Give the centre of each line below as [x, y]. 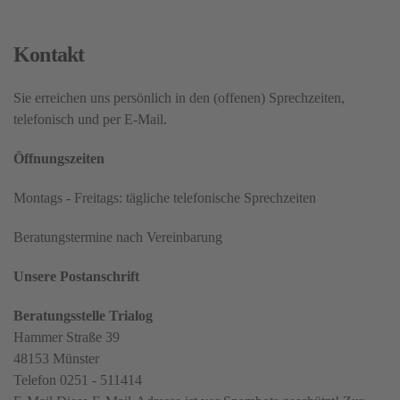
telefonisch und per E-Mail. [90, 120]
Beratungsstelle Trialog [83, 316]
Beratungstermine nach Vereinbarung [118, 237]
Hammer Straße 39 [67, 337]
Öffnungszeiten [59, 159]
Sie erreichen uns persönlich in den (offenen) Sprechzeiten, [179, 98]
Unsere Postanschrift [76, 277]
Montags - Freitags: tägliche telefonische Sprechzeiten [165, 198]
